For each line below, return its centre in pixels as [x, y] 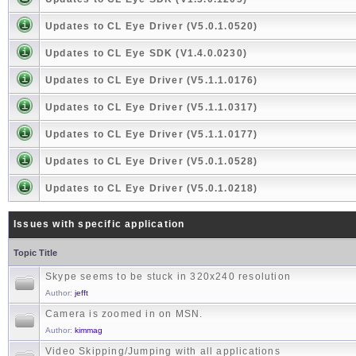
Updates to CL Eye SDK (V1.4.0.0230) [147, 54]
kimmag [89, 331]
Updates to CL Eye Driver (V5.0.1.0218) [152, 189]
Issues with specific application [99, 224]
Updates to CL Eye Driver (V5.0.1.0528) [152, 162]
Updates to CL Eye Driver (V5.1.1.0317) [152, 108]
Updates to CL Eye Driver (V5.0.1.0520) [152, 27]
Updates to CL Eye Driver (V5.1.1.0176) [152, 81]
